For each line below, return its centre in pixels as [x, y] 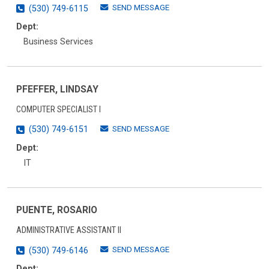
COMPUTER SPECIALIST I [59, 109]
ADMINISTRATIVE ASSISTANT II [69, 231]
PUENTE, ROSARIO [57, 210]
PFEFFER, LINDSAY [57, 89]
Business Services [58, 42]
